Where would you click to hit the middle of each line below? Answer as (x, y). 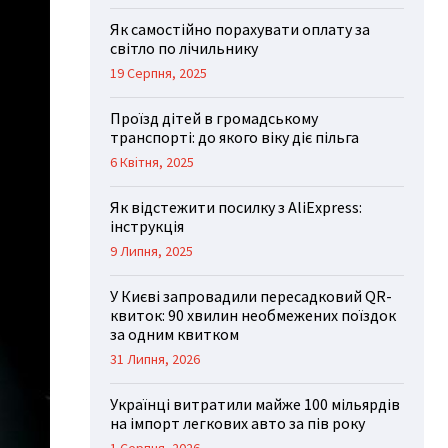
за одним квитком (174, 334)
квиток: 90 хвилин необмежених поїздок (252, 315)
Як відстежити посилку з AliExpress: (235, 207)
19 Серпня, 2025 (158, 73)
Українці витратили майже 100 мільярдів (254, 404)
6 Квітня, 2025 (151, 162)
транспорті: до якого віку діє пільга (234, 137)
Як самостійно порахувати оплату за (239, 29)
